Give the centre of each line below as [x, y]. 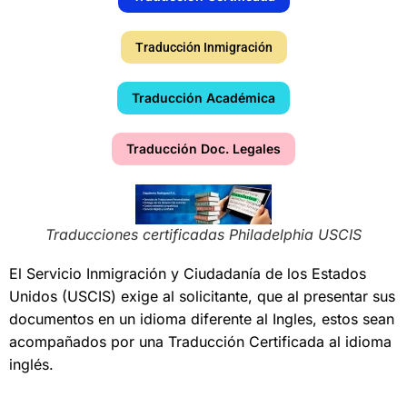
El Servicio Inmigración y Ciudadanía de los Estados [188, 273]
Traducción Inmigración [203, 47]
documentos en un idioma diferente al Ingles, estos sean [202, 318]
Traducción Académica [203, 97]
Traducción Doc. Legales [203, 148]
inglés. [31, 364]
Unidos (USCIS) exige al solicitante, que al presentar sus [202, 296]
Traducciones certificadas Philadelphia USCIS [203, 234]
